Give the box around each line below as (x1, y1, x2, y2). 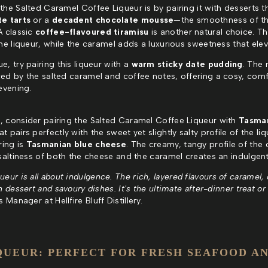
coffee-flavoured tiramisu (35, 26, 149, 37)
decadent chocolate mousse (51, 14, 174, 25)
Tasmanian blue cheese (26, 139, 127, 150)
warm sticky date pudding (131, 59, 243, 69)
